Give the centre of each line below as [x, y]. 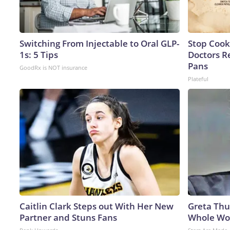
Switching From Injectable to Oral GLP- [99, 43]
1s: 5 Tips [39, 54]
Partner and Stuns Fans [68, 217]
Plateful [198, 79]
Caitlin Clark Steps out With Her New [97, 206]
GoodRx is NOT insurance [53, 67]
